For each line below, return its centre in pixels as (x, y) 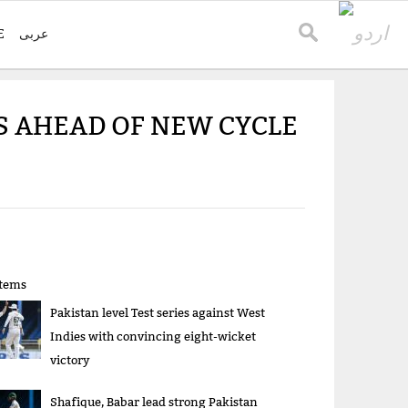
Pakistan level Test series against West (158, 313)
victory (71, 360)
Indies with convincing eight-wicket (153, 337)
